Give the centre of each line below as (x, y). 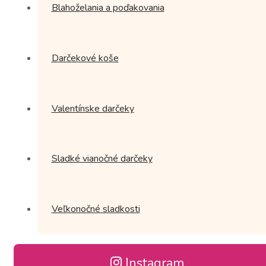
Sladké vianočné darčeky (102, 159)
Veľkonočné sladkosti (96, 209)
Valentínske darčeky (93, 108)
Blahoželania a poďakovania (108, 8)
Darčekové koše (85, 58)
